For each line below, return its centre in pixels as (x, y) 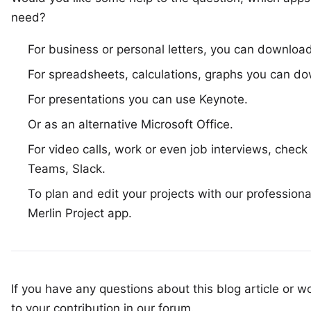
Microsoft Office (185, 124)
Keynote (222, 99)
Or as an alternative (84, 124)
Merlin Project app (78, 213)
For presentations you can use (114, 99)
